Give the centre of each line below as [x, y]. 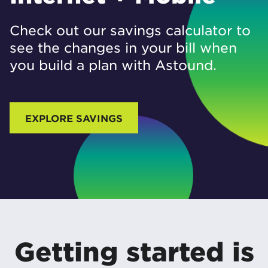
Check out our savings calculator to [130, 31]
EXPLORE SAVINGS [74, 118]
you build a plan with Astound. [113, 65]
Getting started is [134, 252]
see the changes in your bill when [123, 48]
